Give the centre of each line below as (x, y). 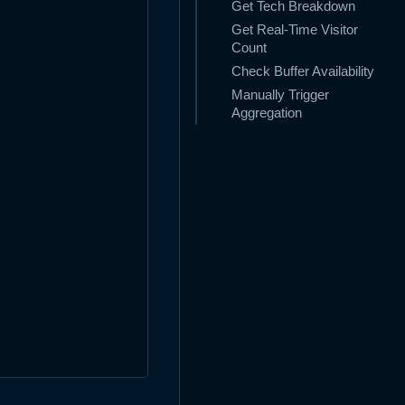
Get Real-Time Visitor (295, 30)
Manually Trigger (280, 95)
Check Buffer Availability (303, 72)
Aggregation (267, 113)
